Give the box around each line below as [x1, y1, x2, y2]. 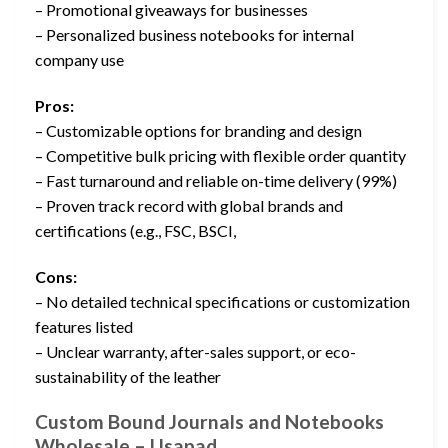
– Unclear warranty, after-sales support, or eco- [35, 342, 356, 362]
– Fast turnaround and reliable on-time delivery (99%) [35, 171, 397, 191]
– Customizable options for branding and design [35, 121, 362, 141]
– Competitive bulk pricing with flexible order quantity [35, 146, 406, 166]
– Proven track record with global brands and [35, 196, 343, 216]
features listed [35, 317, 133, 337]
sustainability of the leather [35, 367, 221, 387]
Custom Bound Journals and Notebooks [35, 409, 384, 433]
